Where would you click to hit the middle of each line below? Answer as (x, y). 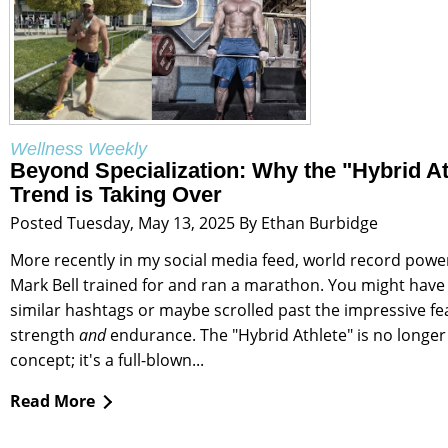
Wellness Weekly (78, 148)
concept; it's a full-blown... (107, 359)
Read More (52, 400)
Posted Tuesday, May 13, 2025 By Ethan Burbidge (194, 222)
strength (44, 334)
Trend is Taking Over (116, 194)
